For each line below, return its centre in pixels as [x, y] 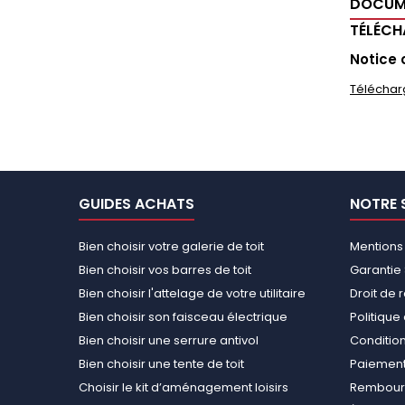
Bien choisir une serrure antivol [169, 340]
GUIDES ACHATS [137, 203]
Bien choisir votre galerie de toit [171, 246]
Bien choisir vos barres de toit [165, 269]
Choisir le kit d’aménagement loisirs [184, 387]
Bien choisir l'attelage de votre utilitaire [192, 293]
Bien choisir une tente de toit [161, 363]
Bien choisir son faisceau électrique [183, 316]
